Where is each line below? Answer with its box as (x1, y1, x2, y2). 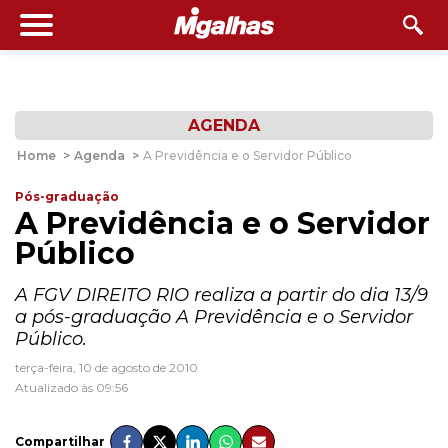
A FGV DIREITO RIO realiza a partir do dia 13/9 (15, 284, 428, 306)
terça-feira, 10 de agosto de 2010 (15, 360, 198, 375)
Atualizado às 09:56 (15, 380, 128, 395)
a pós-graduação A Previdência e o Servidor (15, 306, 413, 328)
